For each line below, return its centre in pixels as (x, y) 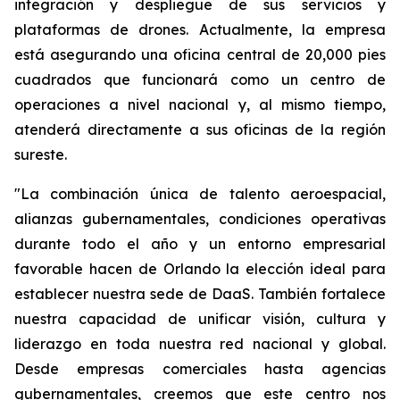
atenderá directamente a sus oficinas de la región (200, 129)
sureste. (41, 154)
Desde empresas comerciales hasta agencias (200, 369)
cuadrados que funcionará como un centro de (200, 79)
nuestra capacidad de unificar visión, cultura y (200, 319)
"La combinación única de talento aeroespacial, (200, 194)
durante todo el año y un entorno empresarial (200, 244)
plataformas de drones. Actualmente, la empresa (200, 29)
